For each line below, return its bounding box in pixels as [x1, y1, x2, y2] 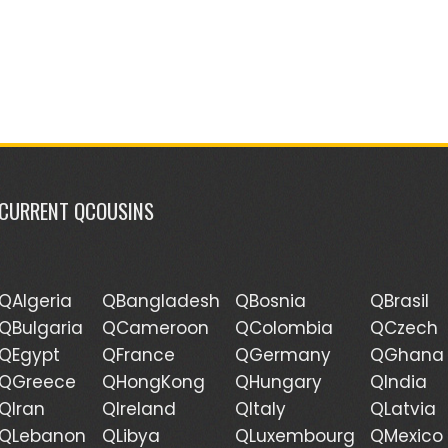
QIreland [101, 396, 176, 421]
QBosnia [234, 288, 306, 313]
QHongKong [101, 369, 205, 394]
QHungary [234, 369, 322, 394]
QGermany [234, 342, 331, 367]
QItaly [234, 396, 286, 421]
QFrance [101, 342, 175, 367]
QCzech [369, 315, 438, 340]
